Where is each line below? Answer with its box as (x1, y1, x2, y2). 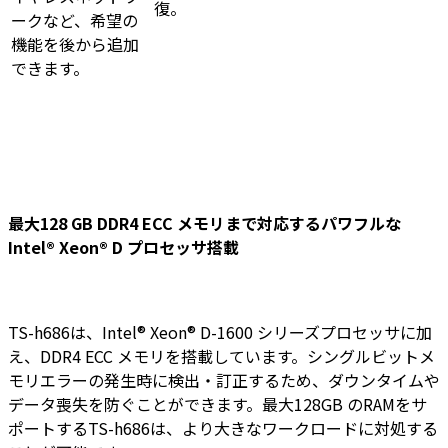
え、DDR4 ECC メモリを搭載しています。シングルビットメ (8, 344, 435, 369)
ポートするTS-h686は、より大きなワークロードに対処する (8, 416, 438, 441)
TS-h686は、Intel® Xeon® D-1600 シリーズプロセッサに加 (8, 320, 432, 345)
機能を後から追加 (11, 32, 139, 57)
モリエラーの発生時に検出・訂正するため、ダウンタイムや (8, 368, 440, 393)
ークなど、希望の (11, 8, 138, 33)
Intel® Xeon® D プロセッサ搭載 (8, 235, 239, 260)
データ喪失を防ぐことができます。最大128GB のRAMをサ (8, 392, 427, 417)
